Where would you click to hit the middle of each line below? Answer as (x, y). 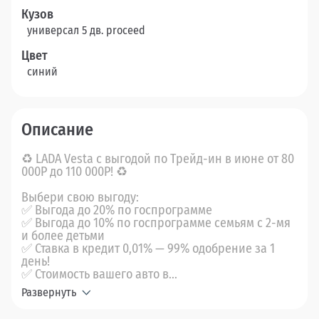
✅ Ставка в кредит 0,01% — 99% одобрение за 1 (148, 249)
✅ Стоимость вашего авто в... (99, 274)
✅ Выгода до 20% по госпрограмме (117, 210)
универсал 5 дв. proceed (86, 31)
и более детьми (63, 236)
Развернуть (49, 293)
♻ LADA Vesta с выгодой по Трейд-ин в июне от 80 (158, 159)
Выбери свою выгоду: (80, 198)
